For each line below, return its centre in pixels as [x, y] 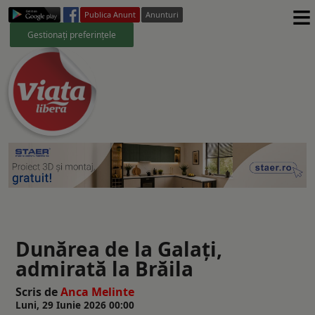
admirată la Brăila [104, 268]
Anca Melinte [97, 291]
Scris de [38, 291]
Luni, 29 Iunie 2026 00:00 [75, 304]
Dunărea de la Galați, [119, 249]
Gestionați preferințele [72, 34]
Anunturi [162, 14]
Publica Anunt [110, 14]
